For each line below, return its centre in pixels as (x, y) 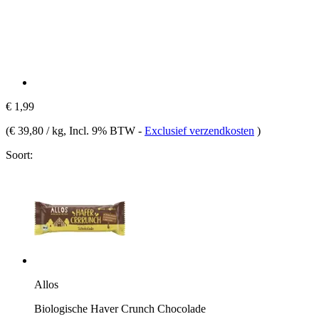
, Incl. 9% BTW (101, 130)
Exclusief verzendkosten (199, 130)
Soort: (19, 155)
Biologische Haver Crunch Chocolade (120, 308)
